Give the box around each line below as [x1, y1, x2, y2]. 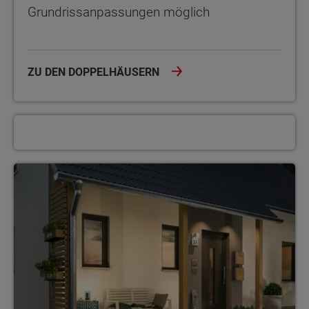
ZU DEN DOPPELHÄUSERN [28, 65, 162, 79]
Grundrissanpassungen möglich [28, 3, 210, 20]
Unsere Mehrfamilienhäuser [13, 163, 140, 177]
